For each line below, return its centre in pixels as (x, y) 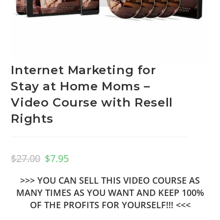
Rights (32, 118)
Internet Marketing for (83, 70)
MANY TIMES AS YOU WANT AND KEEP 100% (110, 192)
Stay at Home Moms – (81, 86)
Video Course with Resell (92, 102)
